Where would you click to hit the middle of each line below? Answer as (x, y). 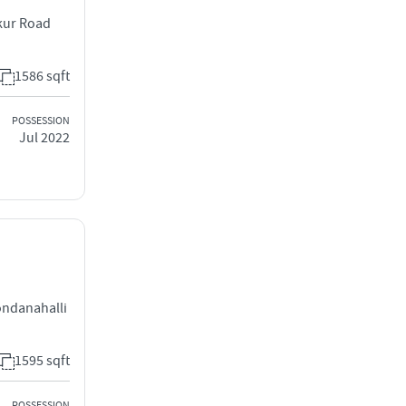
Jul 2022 (44, 137)
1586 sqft (42, 76)
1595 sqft (42, 361)
